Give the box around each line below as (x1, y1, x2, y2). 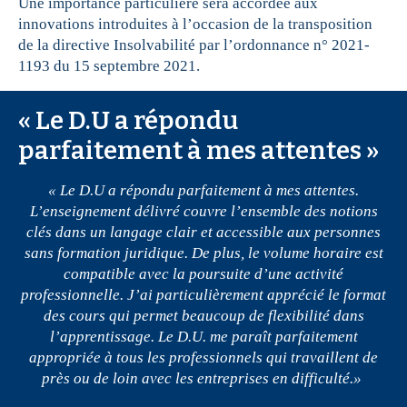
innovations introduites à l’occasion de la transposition (18, 15, 372, 34)
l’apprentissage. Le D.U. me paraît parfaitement (49, 328, 358, 346)
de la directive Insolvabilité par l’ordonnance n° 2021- (18, 36, 370, 55)
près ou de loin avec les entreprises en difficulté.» (42, 370, 365, 388)
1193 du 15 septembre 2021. (18, 57, 200, 75)
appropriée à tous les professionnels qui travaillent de (29, 349, 378, 367)
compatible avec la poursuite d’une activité (64, 265, 343, 283)
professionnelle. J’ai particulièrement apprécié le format (21, 286, 386, 304)
